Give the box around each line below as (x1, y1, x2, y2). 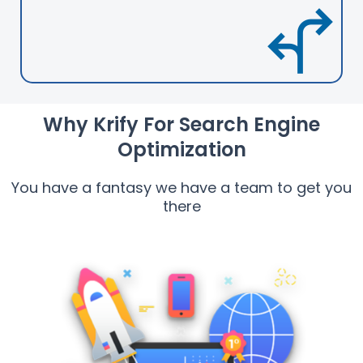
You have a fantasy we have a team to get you (11, 177, 352, 198)
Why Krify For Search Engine (43, 110, 320, 138)
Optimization (117, 135, 246, 163)
